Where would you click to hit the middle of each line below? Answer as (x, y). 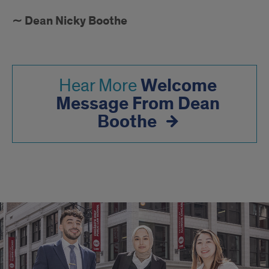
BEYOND (43, 212)
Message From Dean (138, 104)
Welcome (178, 86)
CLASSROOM (60, 246)
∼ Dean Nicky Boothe (70, 21)
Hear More (98, 86)
